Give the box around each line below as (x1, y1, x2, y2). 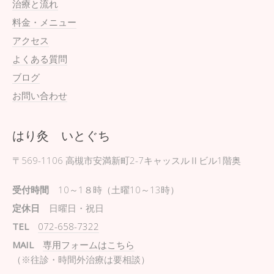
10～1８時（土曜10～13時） (49, 183, 179, 196)
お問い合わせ (12, 89, 67, 102)
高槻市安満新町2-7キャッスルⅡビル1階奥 (63, 154, 241, 166)
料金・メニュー (12, 16, 76, 28)
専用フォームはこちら (43, 239, 135, 251)
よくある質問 (12, 53, 67, 65)
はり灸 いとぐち (12, 127, 110, 144)
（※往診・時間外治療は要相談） (12, 253, 150, 265)
